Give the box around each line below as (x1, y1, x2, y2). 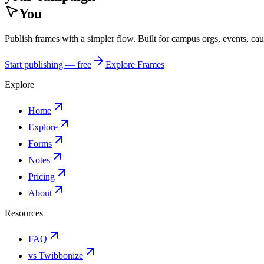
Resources (5, 207, 43, 218)
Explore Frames (105, 59, 164, 70)
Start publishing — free (5, 59, 91, 70)
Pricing (28, 171, 55, 181)
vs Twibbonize (28, 250, 83, 260)
